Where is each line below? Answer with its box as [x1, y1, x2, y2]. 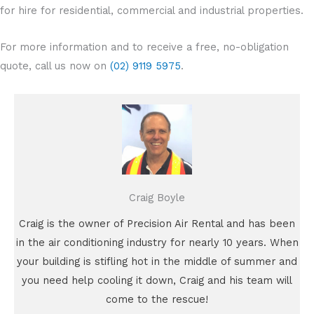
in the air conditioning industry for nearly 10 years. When [15, 236, 299, 250]
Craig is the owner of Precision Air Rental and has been [19, 217, 295, 231]
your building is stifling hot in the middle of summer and [17, 255, 297, 268]
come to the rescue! [106, 293, 208, 306]
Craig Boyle [129, 191, 185, 205]
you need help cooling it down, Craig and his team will [22, 274, 292, 287]
